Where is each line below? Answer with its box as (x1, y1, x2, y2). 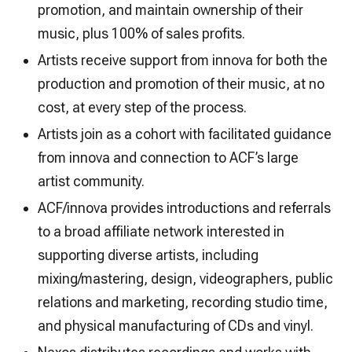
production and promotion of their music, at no (38, 75, 324, 92)
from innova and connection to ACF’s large (38, 148, 299, 166)
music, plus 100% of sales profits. (38, 24, 245, 42)
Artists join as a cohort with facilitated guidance (38, 125, 332, 142)
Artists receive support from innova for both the (38, 51, 328, 68)
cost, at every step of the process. (38, 98, 247, 115)
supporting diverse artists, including (38, 246, 258, 263)
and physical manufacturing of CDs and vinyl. (38, 317, 313, 334)
